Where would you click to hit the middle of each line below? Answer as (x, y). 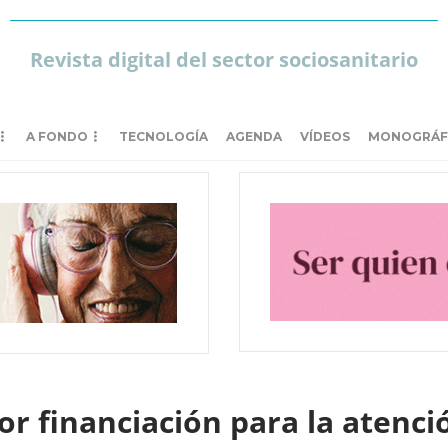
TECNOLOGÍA (163, 136)
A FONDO (57, 136)
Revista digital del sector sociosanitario (223, 59)
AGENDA (254, 136)
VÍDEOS (325, 136)
